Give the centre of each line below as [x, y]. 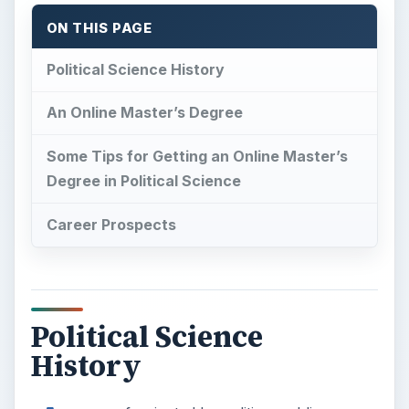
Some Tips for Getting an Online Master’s [197, 157]
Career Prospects [111, 225]
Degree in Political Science [143, 181]
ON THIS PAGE [100, 28]
